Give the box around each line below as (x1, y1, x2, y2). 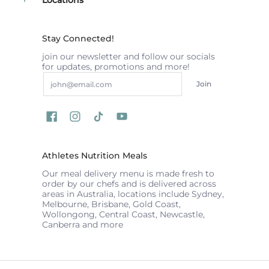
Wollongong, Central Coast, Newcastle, (42, 208, 205, 220)
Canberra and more (42, 219, 123, 230)
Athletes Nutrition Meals (42, 150, 147, 161)
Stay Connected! (42, 32, 114, 44)
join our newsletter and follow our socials (42, 50, 215, 62)
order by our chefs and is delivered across (42, 178, 216, 189)
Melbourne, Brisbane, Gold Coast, (42, 198, 181, 210)
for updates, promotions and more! (42, 61, 190, 72)
